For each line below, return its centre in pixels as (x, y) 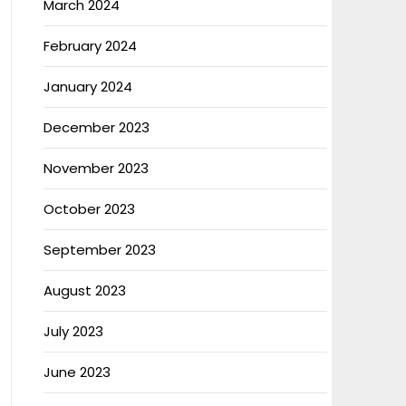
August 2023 (84, 290)
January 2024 (87, 87)
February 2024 (90, 46)
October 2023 (89, 209)
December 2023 (96, 127)
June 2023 (77, 372)
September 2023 (99, 250)
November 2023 (96, 168)
